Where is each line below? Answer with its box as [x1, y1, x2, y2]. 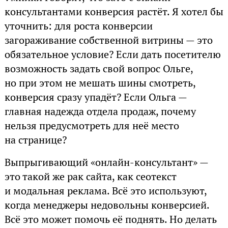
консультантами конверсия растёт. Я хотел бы [4, 5, 223, 19]
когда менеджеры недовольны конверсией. [4, 198, 209, 212]
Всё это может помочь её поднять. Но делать [4, 213, 217, 226]
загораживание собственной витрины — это [4, 34, 213, 47]
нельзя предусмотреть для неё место [4, 119, 179, 133]
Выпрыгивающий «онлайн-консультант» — [4, 156, 208, 169]
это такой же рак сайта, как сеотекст [4, 170, 177, 184]
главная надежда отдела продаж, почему [4, 105, 196, 119]
